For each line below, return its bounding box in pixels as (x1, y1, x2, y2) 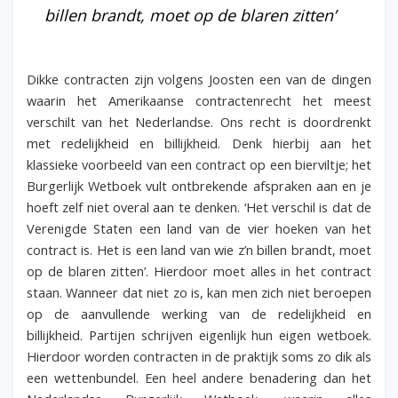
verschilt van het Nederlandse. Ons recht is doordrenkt (27, 112, 371, 131)
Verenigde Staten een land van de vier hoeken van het (27, 219, 371, 237)
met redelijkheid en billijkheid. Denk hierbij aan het (27, 133, 371, 152)
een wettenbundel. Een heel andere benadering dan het (27, 368, 371, 386)
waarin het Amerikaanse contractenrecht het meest (27, 91, 371, 109)
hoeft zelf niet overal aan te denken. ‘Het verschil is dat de (27, 197, 371, 216)
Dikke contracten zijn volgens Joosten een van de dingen (27, 69, 371, 88)
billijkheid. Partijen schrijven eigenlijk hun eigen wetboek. (27, 325, 371, 344)
